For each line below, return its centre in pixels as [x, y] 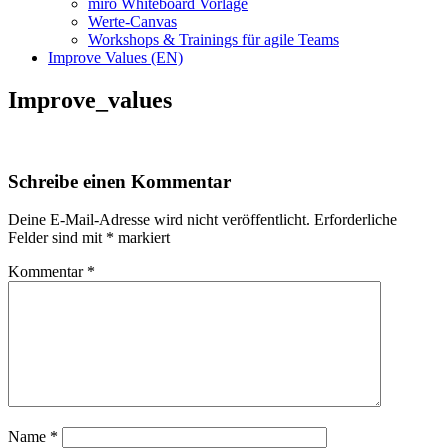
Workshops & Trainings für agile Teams [213, 39]
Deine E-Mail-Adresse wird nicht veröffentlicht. [159, 220]
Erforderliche [355, 220]
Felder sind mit [57, 238]
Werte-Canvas [132, 21]
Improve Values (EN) [115, 57]
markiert [142, 238]
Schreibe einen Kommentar [119, 181]
